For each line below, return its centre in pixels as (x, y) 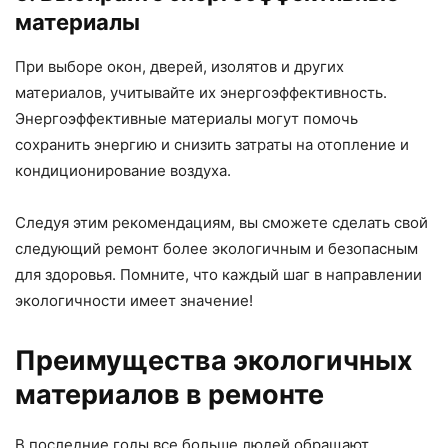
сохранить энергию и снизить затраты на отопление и (212, 144)
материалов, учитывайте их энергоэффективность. (201, 92)
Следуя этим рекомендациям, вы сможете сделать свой (221, 222)
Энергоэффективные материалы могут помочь (186, 118)
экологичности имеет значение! (134, 300)
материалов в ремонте (169, 394)
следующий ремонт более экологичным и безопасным (216, 248)
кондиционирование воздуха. (123, 170)
